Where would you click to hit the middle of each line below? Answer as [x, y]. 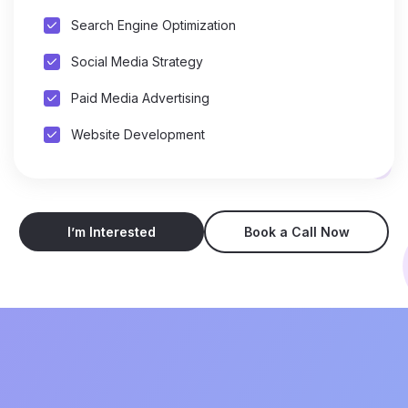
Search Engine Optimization [153, 25]
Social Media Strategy [137, 62]
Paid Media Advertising [140, 97]
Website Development [138, 134]
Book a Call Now [296, 231]
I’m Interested [112, 231]
